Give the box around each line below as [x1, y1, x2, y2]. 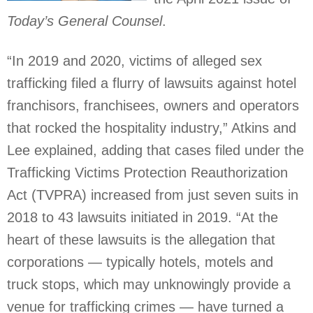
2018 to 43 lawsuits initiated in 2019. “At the [7, 209, 278, 225]
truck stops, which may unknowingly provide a [7, 276, 291, 292]
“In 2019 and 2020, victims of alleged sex [7, 52, 262, 68]
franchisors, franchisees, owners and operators [7, 97, 299, 113]
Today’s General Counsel [7, 13, 162, 29]
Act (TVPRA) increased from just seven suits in [7, 187, 298, 203]
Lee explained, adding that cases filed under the [7, 142, 304, 158]
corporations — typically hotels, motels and [7, 254, 273, 270]
